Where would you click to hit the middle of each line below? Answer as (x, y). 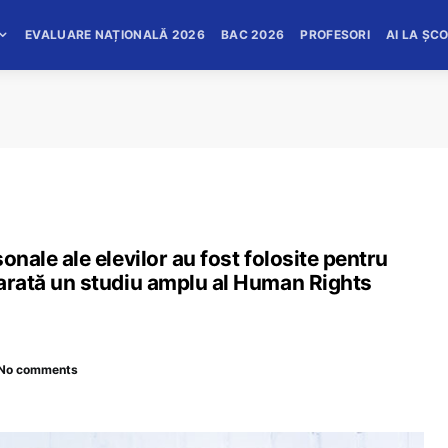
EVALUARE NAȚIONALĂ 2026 (115, 34)
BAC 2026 (252, 34)
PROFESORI (335, 34)
